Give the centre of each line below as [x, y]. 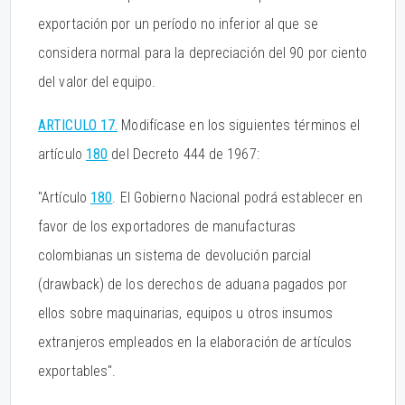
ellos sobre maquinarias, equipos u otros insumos [185, 313]
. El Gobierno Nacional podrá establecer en [238, 198]
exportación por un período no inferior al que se [178, 24]
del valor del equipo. [97, 82]
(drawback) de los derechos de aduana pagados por [193, 284]
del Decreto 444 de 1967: [184, 154]
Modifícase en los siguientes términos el [239, 125]
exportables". [77, 371]
